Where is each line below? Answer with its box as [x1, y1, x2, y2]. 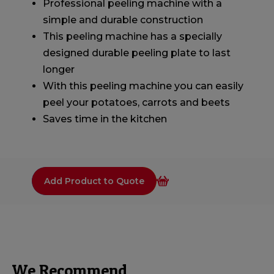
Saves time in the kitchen [43, 113, 167, 125]
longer [43, 64, 75, 76]
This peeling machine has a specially [43, 31, 222, 43]
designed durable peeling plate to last [43, 47, 231, 59]
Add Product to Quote [44, 176, 144, 187]
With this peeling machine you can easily [43, 80, 243, 92]
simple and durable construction [43, 14, 203, 26]
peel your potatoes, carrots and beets [43, 97, 230, 109]
